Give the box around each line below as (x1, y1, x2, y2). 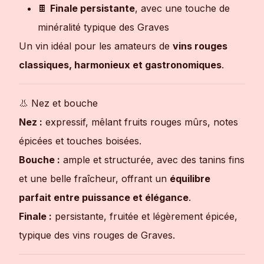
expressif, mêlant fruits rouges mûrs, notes (42, 116, 238, 128)
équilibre (170, 173, 210, 185)
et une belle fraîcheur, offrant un (19, 173, 170, 185)
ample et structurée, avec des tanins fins (60, 154, 245, 166)
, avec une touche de (135, 2, 230, 15)
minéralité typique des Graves (38, 21, 169, 34)
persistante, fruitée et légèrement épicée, (52, 210, 237, 223)
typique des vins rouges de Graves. (19, 229, 175, 242)
